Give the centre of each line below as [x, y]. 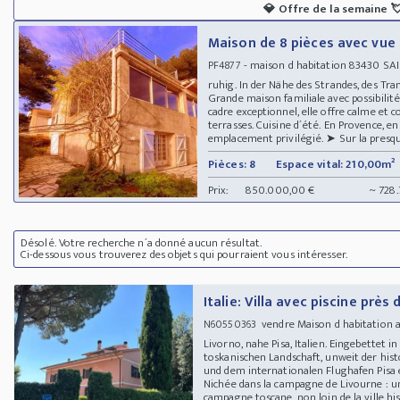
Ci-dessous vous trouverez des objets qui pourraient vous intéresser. [184, 254]
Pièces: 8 [232, 164]
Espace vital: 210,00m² [336, 164]
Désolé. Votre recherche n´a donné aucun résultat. [141, 242]
